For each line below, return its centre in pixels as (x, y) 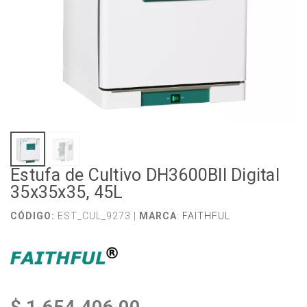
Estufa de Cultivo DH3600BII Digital (145, 175)
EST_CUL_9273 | (97, 216)
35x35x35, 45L (67, 192)
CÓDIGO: (33, 216)
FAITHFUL (206, 216)
